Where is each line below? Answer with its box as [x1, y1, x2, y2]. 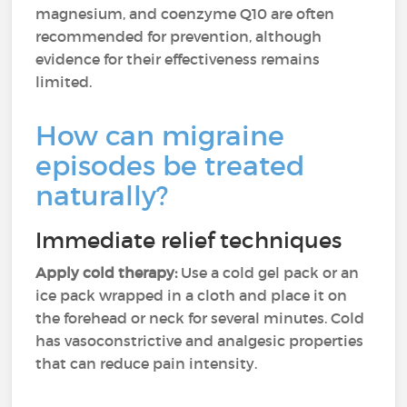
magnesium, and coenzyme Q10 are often [35, 5, 335, 23]
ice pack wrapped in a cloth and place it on [35, 286, 348, 304]
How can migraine [35, 119, 285, 153]
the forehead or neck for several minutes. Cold [35, 309, 365, 327]
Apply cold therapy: [35, 263, 178, 282]
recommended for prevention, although [35, 27, 323, 45]
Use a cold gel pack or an [177, 263, 360, 282]
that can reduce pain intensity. [35, 354, 258, 372]
